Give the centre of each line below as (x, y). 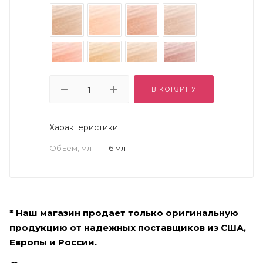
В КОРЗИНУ (174, 89)
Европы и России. (53, 242)
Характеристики (84, 127)
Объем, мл (71, 148)
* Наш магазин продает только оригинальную (124, 213)
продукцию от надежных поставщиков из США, (128, 227)
